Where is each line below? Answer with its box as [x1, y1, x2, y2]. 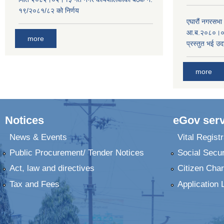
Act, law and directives [9, 163, 94, 173]
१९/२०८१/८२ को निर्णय [18, 6, 79, 14]
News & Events [9, 132, 67, 142]
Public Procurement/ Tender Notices [9, 148, 144, 158]
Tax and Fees [9, 179, 59, 189]
